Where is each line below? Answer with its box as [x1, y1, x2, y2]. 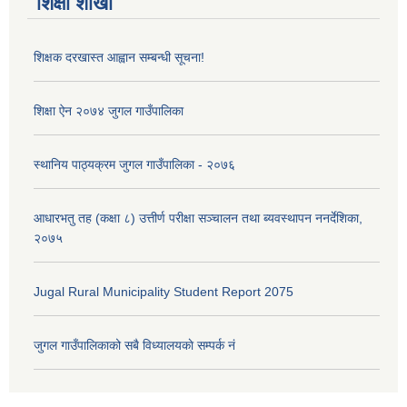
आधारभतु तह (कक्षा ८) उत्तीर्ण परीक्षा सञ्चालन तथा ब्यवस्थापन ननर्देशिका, [34, 210, 362, 225]
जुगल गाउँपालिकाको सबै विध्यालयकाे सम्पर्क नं [34, 337, 235, 352]
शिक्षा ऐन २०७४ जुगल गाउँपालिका [34, 103, 184, 118]
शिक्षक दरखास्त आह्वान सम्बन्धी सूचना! [34, 49, 204, 65]
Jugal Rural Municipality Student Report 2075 [34, 283, 293, 299]
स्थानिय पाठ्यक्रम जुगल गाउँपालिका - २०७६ [34, 156, 235, 172]
